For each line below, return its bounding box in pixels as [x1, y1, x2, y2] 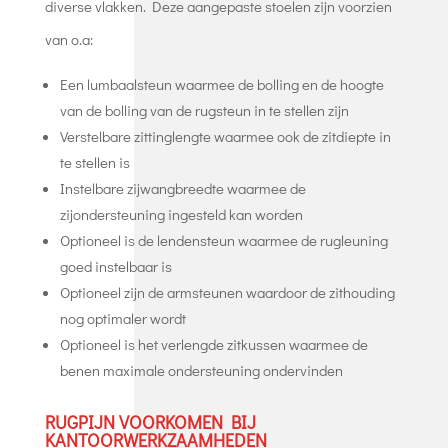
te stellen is [59, 151, 130, 172]
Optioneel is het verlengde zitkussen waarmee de [59, 333, 368, 354]
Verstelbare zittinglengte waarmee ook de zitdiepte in [59, 125, 391, 146]
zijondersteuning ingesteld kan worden [59, 203, 303, 224]
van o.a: [44, 28, 93, 49]
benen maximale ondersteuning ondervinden [59, 359, 343, 380]
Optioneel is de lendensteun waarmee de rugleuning [59, 229, 388, 250]
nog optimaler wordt [59, 307, 186, 328]
